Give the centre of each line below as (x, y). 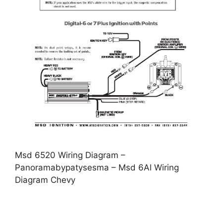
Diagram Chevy (45, 180)
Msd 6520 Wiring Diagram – (70, 155)
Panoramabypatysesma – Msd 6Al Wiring (97, 168)
